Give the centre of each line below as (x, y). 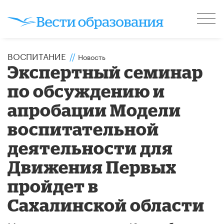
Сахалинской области (106, 204)
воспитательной (83, 128)
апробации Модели (94, 109)
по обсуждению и (86, 90)
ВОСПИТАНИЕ (37, 55)
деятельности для (90, 147)
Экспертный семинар (105, 71)
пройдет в (53, 185)
